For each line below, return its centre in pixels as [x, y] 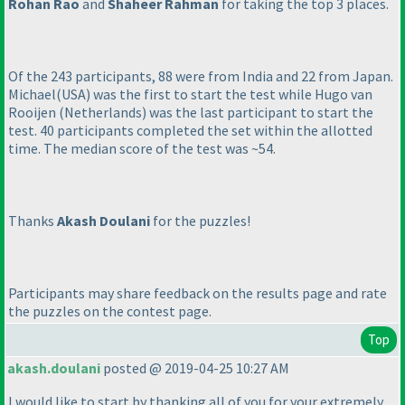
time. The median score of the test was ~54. [142, 149]
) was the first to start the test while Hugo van [229, 94]
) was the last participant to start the [258, 113]
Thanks [33, 221]
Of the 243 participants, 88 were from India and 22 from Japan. [201, 76]
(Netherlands [100, 113]
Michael [32, 94]
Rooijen [33, 113]
